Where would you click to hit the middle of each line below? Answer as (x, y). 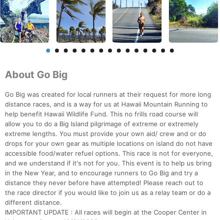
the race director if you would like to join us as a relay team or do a (108, 193)
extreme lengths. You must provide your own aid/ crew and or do (106, 134)
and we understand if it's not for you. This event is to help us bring (108, 163)
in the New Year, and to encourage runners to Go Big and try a (101, 173)
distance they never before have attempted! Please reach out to (104, 183)
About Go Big (36, 75)
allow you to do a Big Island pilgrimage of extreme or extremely (102, 124)
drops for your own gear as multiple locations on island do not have (109, 144)
